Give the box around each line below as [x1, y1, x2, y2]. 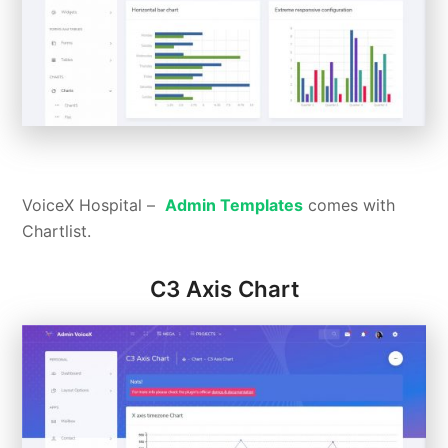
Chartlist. [22, 221, 92, 242]
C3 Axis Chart [149, 276, 299, 303]
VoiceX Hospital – [22, 195, 166, 216]
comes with [303, 195, 396, 216]
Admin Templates [165, 195, 304, 216]
